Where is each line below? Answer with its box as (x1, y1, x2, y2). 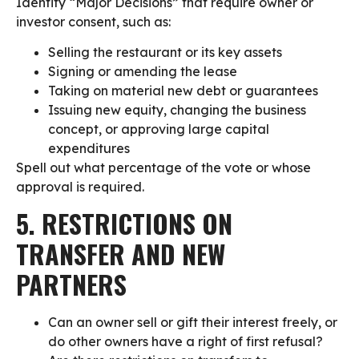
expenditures (48, 140, 130, 157)
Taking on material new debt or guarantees (48, 83, 318, 99)
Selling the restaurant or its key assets (48, 44, 282, 61)
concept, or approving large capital (48, 121, 269, 138)
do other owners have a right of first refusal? (48, 333, 323, 349)
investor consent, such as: (16, 13, 171, 30)
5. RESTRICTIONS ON (16, 204, 232, 242)
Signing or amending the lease (48, 63, 237, 80)
